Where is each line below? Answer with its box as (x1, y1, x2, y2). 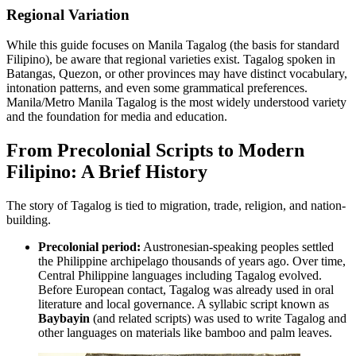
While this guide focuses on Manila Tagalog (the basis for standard (6, 38, 339, 52)
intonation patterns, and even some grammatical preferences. (6, 81, 308, 95)
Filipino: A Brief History (6, 161, 207, 183)
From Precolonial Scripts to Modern (6, 140, 304, 161)
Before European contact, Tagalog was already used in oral (38, 283, 334, 297)
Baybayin (38, 311, 90, 326)
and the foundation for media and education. (6, 110, 227, 124)
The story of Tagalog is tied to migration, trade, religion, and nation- (6, 199, 346, 213)
